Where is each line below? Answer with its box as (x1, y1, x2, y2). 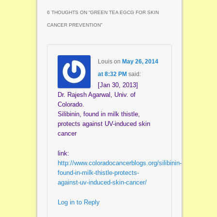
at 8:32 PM (97, 70, 127, 77)
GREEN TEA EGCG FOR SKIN (90, 10, 159, 15)
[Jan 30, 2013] (97, 81, 138, 89)
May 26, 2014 (122, 58, 158, 65)
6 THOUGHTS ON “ (46, 10, 90, 15)
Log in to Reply (57, 198, 100, 206)
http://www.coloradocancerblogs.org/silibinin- (57, 159, 182, 167)
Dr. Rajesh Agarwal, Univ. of (57, 91, 136, 98)
